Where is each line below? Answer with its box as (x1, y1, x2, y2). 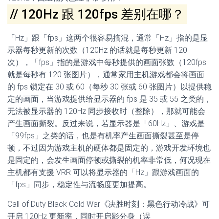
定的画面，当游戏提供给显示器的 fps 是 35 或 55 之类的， (7, 94, 212, 104)
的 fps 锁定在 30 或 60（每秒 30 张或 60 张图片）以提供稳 (7, 82, 212, 91)
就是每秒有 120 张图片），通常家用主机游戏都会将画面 (7, 70, 204, 79)
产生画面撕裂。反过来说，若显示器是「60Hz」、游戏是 (7, 119, 205, 128)
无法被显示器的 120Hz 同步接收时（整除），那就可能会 (7, 107, 205, 116)
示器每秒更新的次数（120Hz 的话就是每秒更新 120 (7, 45, 187, 55)
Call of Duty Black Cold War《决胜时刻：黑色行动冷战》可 (7, 199, 210, 209)
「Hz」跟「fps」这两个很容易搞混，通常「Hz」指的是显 (7, 33, 208, 43)
